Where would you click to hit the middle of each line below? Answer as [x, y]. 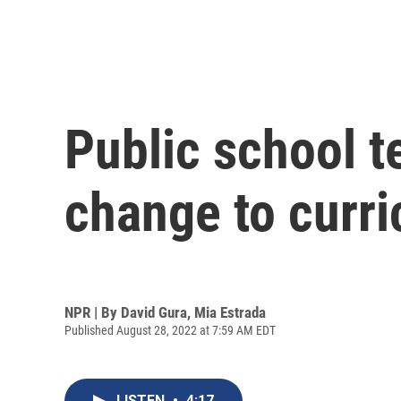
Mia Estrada [230, 312]
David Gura [154, 312]
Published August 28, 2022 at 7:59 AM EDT [170, 330]
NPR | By [93, 312]
